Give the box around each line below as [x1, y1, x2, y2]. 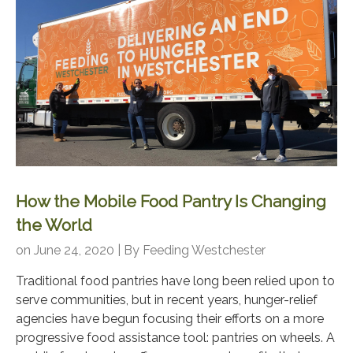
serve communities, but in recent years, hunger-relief [16, 292, 318, 308]
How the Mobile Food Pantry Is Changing [16, 191, 326, 212]
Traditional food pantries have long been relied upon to [16, 273, 335, 289]
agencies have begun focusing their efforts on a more [16, 311, 324, 327]
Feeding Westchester [143, 243, 266, 258]
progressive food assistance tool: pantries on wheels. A [16, 330, 335, 346]
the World [16, 215, 92, 236]
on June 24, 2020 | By [16, 243, 143, 258]
